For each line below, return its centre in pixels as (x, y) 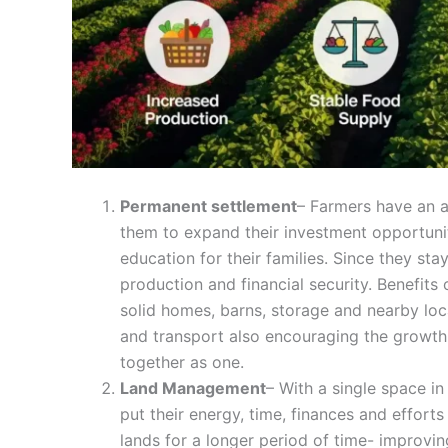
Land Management (193, 388)
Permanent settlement (208, 206)
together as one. (182, 362)
